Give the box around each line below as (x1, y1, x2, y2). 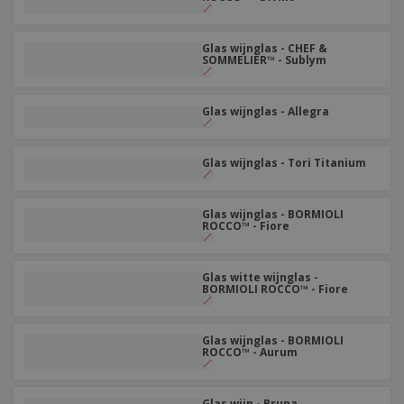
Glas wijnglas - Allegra (202, 104, 329, 119)
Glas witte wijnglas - (202, 270, 318, 285)
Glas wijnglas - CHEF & (202, 41, 327, 56)
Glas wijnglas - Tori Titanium (202, 155, 366, 170)
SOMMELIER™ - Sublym (202, 52, 326, 68)
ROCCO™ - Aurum (202, 344, 298, 360)
